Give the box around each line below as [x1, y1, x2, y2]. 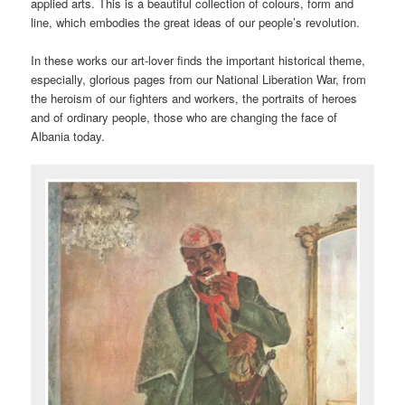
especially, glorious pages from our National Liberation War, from [31, 70, 367, 88]
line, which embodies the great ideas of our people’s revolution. [31, 13, 361, 31]
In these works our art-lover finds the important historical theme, [31, 51, 366, 69]
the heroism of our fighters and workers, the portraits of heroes [31, 89, 358, 107]
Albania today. [31, 127, 106, 145]
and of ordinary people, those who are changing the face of [31, 108, 338, 126]
